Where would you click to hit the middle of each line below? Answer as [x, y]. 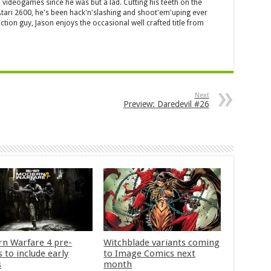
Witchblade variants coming [162, 242]
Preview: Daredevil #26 [166, 104]
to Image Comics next [150, 253]
